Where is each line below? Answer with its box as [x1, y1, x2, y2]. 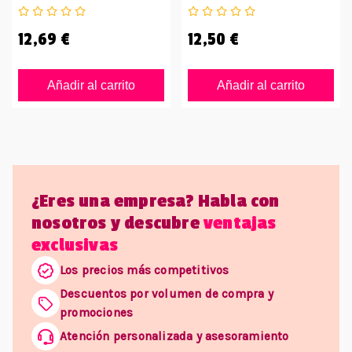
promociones [60, 306, 134, 321]
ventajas [199, 213, 277, 234]
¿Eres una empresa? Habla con [31, 191, 280, 212]
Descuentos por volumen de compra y [60, 287, 273, 302]
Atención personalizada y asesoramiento [60, 329, 289, 344]
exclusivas [31, 235, 118, 256]
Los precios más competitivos [60, 263, 229, 278]
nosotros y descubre [31, 213, 200, 234]
